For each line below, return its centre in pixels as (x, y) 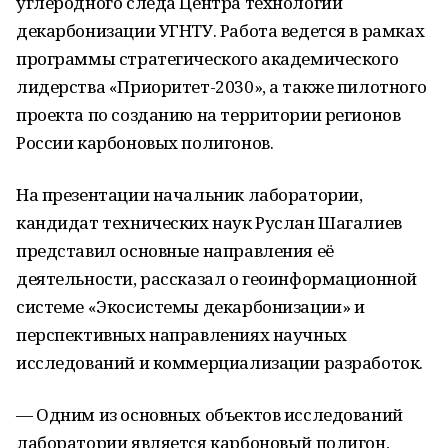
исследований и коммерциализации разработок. (219, 362)
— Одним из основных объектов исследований (209, 414)
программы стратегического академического (207, 58)
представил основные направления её (175, 250)
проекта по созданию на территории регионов (208, 114)
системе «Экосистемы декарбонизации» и (190, 306)
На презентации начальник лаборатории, (189, 194)
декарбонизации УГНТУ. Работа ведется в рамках (220, 30)
